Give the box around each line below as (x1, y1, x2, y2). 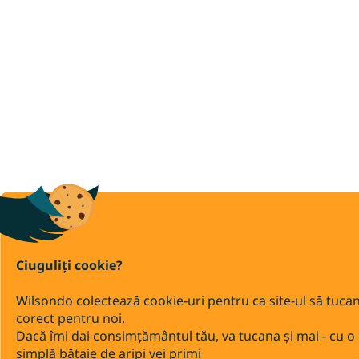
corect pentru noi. (16, 309, 125, 327)
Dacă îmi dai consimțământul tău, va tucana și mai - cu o (16, 327, 355, 345)
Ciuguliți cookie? (16, 256, 123, 274)
